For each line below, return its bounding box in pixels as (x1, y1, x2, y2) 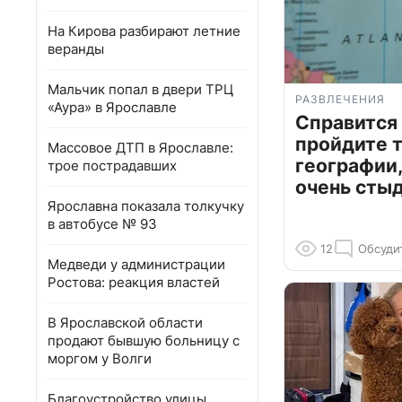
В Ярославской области (48, 314, 203, 331)
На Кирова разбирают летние (48, 22, 240, 39)
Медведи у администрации (48, 256, 225, 273)
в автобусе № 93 (48, 215, 157, 232)
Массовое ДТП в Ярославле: (48, 139, 233, 156)
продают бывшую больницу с (48, 332, 240, 349)
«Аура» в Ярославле (48, 99, 177, 116)
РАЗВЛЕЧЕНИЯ (295, 92, 385, 107)
